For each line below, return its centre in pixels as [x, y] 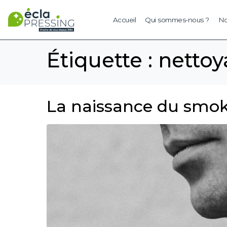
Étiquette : [102, 60]
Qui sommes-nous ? [177, 20]
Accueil [124, 20]
